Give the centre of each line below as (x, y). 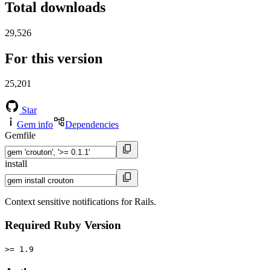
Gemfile (20, 136)
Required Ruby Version (63, 225)
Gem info (35, 125)
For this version (54, 58)
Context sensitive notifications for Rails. (80, 202)
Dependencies (92, 125)
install (16, 164)
